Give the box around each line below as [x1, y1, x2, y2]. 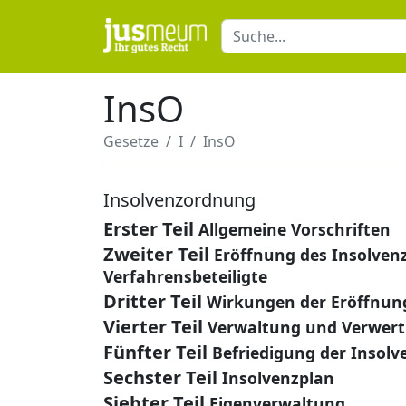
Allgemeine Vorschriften [198, 218, 391, 240]
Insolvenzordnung [103, 188, 256, 212]
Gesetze [103, 131, 159, 151]
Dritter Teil [103, 289, 202, 314]
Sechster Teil [103, 365, 217, 390]
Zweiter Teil [103, 242, 209, 266]
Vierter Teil [103, 314, 203, 339]
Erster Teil [103, 217, 194, 241]
